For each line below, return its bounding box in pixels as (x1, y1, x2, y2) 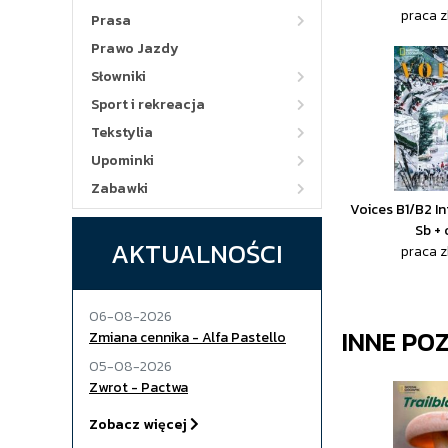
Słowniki (91, 66, 146, 87)
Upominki (91, 150, 154, 171)
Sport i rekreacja (91, 94, 205, 115)
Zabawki (91, 178, 148, 199)
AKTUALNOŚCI (111, 234, 283, 273)
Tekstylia (91, 122, 153, 143)
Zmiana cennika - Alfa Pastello (89, 327, 286, 348)
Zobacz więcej (89, 414, 190, 435)
